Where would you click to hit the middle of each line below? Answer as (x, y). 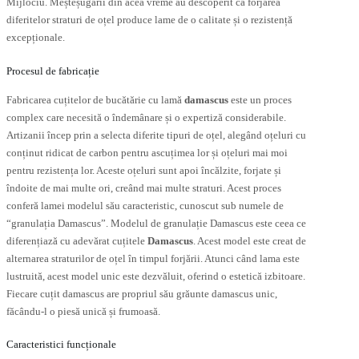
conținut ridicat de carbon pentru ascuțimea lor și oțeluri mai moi (147, 152)
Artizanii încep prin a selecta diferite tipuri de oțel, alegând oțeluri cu (156, 135)
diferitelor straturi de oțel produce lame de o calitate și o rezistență (149, 20)
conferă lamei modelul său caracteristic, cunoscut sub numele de (145, 205)
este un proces (260, 99)
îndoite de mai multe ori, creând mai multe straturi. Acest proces (144, 188)
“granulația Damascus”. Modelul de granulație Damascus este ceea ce (156, 223)
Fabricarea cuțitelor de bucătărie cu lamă (95, 99)
